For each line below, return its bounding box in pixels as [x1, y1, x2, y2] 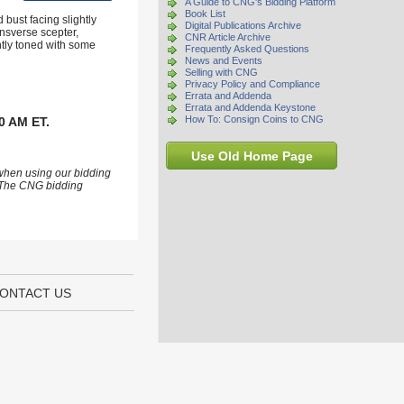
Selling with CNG [185, 67, 258, 78]
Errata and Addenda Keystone [185, 102, 316, 113]
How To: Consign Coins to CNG [185, 114, 324, 124]
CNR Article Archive [185, 32, 271, 42]
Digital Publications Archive [185, 20, 301, 31]
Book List [185, 8, 225, 19]
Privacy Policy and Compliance [185, 78, 320, 89]
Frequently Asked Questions [185, 43, 309, 54]
